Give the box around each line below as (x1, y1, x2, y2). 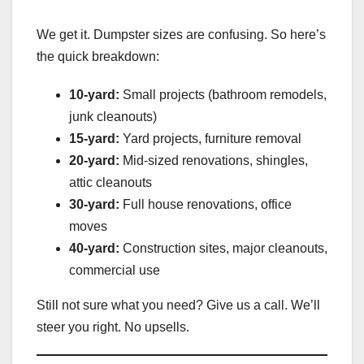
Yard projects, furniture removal (119, 131, 301, 145)
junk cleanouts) (69, 109, 157, 123)
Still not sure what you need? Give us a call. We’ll (37, 297, 320, 312)
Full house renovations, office (119, 197, 292, 211)
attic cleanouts (69, 175, 152, 189)
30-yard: (69, 197, 119, 211)
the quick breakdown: (37, 49, 159, 63)
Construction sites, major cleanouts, (119, 240, 327, 255)
